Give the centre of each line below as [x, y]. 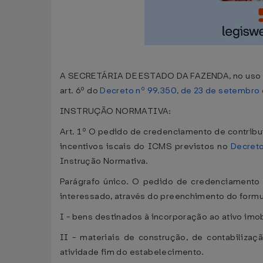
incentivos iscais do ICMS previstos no [145, 146]
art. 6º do [80, 91]
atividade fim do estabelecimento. [132, 252]
